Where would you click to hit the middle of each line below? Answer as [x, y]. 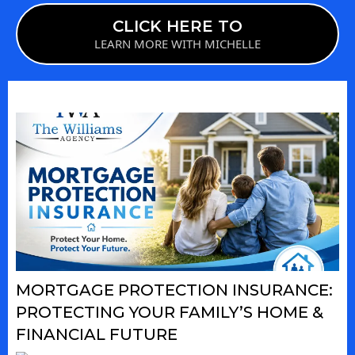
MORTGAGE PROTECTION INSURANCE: [174, 290]
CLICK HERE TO [177, 27]
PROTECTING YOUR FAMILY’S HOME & [170, 313]
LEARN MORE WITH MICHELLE [177, 44]
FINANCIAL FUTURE [97, 335]
